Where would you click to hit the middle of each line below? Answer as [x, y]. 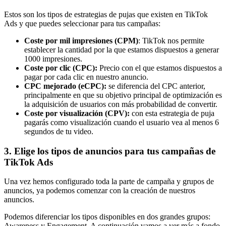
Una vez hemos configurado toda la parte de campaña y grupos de [109, 182]
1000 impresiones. [53, 59]
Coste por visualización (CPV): [78, 113]
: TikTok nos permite [171, 40]
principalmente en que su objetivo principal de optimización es [123, 95]
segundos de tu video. [59, 131]
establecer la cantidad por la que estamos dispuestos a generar [122, 49]
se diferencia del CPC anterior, [156, 86]
